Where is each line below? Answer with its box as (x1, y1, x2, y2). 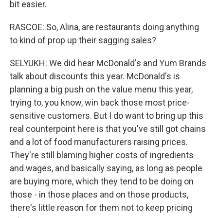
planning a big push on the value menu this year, (10, 84, 193, 94)
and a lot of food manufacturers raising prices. (10, 137, 188, 147)
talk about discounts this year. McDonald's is (10, 71, 180, 81)
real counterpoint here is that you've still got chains (10, 124, 206, 134)
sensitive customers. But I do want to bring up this (10, 110, 203, 121)
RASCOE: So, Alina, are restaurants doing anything (10, 22, 199, 32)
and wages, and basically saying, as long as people (10, 163, 202, 173)
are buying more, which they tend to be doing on (10, 176, 194, 186)
